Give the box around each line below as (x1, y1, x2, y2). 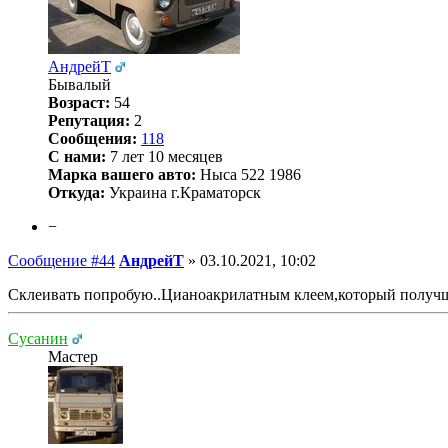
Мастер (48, 347, 98, 365)
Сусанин (8, 329, 68, 347)
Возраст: (48, 93, 110, 111)
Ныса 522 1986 (196, 165, 301, 183)
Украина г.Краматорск (105, 183, 261, 201)
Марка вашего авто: (48, 165, 196, 183)
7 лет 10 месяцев (106, 147, 223, 165)
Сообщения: (48, 129, 137, 147)
